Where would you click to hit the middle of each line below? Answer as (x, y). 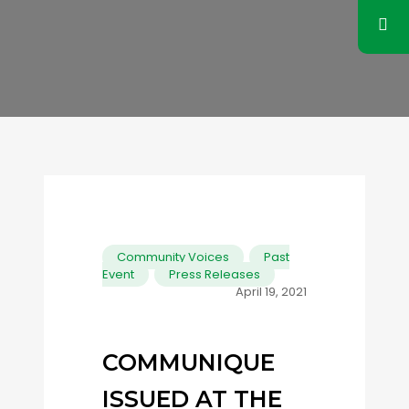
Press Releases (215, 274)
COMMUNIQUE (189, 362)
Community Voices (173, 257)
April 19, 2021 (271, 292)
